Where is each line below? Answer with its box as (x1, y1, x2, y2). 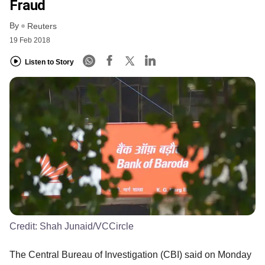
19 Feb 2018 (9, 36, 50, 45)
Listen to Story (25, 57, 74, 66)
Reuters (27, 21, 57, 31)
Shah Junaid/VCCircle (40, 221, 134, 231)
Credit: (9, 221, 40, 231)
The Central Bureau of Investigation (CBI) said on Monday (9, 249, 251, 260)
